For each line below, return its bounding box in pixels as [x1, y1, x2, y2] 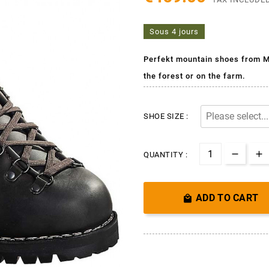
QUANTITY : [144, 150, 187, 159]
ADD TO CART [196, 192, 259, 204]
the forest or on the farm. [144, 71, 246, 80]
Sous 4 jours [150, 26, 199, 36]
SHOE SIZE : [144, 111, 189, 121]
